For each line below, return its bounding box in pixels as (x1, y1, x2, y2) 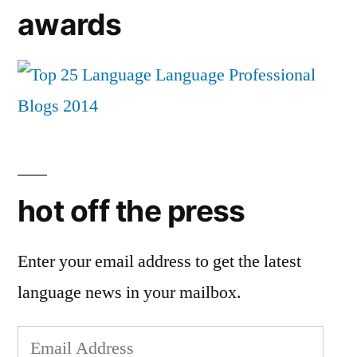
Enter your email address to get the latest (18, 249, 301, 273)
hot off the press (18, 192, 245, 229)
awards (18, 6, 122, 42)
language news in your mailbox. (18, 280, 241, 304)
